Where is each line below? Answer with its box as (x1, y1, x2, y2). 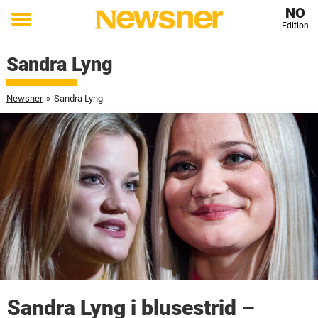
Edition (281, 21, 309, 31)
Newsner (6, 93, 43, 104)
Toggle (11, 21, 50, 37)
